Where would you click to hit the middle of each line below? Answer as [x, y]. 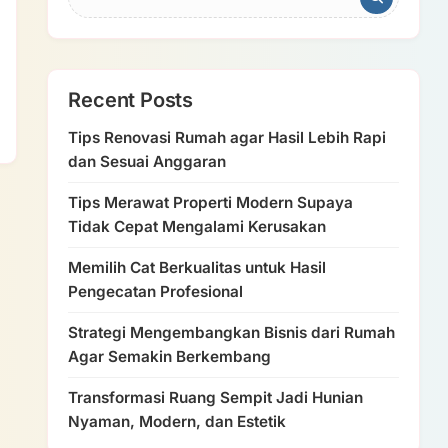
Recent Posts [131, 100]
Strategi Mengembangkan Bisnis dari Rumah [232, 332]
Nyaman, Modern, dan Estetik [177, 421]
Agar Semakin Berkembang [170, 356]
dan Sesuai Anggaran [147, 161]
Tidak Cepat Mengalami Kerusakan [197, 226]
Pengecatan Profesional [156, 291]
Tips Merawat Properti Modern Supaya [211, 202]
